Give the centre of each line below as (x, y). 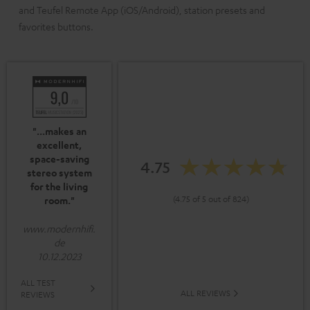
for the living (59, 187)
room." (59, 201)
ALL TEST (38, 283)
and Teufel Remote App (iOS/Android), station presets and (142, 10)
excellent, (59, 145)
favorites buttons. (56, 27)
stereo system (59, 173)
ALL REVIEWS (206, 293)
